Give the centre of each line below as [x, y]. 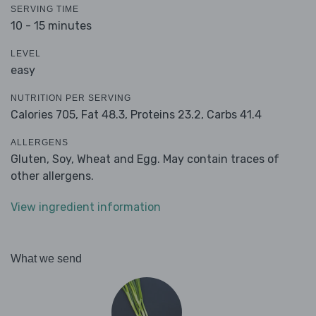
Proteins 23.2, [167, 115]
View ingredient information [86, 207]
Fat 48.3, [104, 115]
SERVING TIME [45, 10]
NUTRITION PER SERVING [71, 98]
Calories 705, [46, 115]
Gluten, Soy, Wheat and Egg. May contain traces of [145, 159]
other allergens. [52, 176]
